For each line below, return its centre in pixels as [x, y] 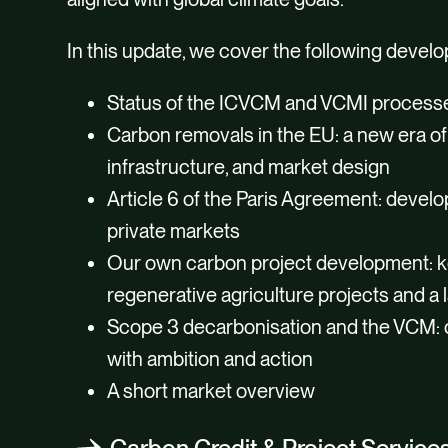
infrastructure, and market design [249, 167]
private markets [174, 231]
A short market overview [211, 391]
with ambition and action [210, 359]
